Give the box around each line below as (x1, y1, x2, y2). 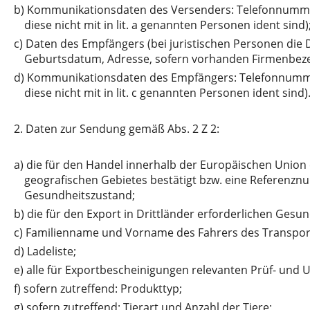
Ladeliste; (27, 243, 76, 259)
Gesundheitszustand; (24, 187, 135, 203)
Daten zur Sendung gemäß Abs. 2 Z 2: (26, 120, 219, 136)
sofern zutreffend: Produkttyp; (24, 280, 182, 296)
